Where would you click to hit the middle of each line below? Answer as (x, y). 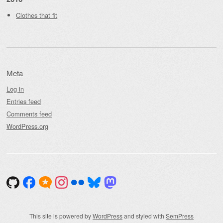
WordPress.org (27, 126)
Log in (15, 89)
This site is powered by (61, 216)
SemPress (180, 216)
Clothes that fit (37, 15)
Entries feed (24, 101)
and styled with (144, 216)
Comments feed (29, 113)
